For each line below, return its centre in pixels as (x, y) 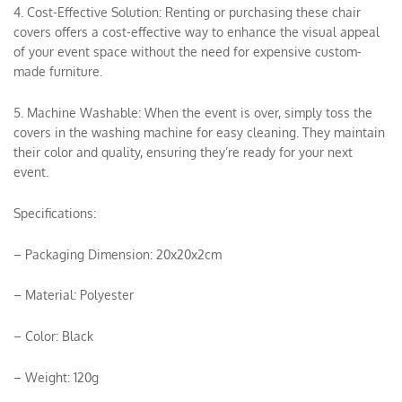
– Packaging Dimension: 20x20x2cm (118, 254)
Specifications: (55, 213)
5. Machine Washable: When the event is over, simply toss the (193, 112)
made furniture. (58, 72)
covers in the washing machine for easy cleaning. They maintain (199, 132)
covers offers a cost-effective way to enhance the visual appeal (197, 32)
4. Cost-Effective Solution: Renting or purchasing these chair (187, 13)
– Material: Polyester (74, 295)
